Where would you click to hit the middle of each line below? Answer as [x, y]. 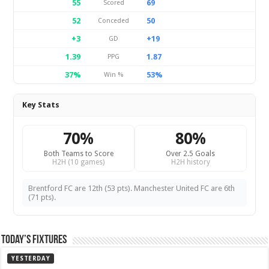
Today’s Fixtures [34, 240]
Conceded [114, 21]
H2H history [190, 162]
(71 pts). [42, 197]
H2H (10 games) [79, 162]
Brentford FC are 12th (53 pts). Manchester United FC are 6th [132, 188]
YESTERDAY [31, 258]
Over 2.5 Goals [191, 154]
